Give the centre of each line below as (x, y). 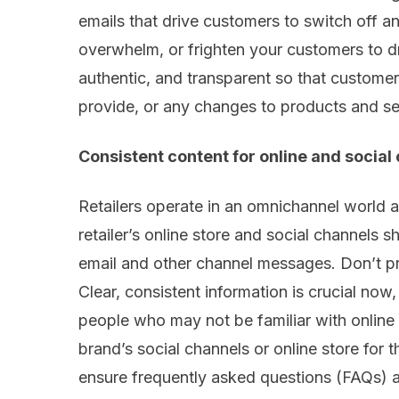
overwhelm (119, 50)
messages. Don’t (322, 264)
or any (167, 107)
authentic (112, 78)
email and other (137, 264)
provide (106, 107)
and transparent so (224, 78)
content (200, 157)
